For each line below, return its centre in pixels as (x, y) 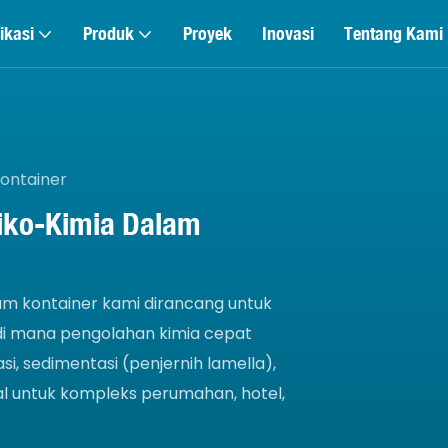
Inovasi (288, 33)
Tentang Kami (393, 33)
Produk (108, 33)
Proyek (207, 33)
